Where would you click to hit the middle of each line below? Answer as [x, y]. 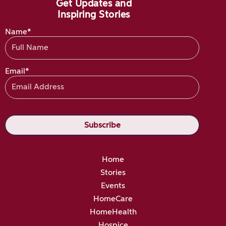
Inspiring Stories [94, 15]
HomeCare [113, 200]
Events [113, 186]
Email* [17, 72]
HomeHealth [113, 213]
